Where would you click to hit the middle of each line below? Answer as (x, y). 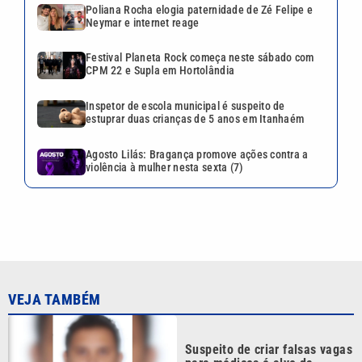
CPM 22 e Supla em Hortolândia (160, 71)
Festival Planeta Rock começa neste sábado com (200, 58)
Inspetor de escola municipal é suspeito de (185, 106)
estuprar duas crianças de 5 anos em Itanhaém (195, 119)
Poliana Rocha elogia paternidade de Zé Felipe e (200, 9)
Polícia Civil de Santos (248, 336)
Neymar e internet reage (143, 22)
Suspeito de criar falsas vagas (269, 309)
